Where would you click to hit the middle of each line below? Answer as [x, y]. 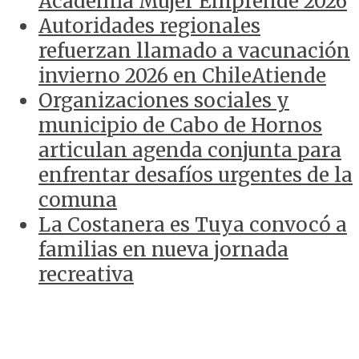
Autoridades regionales [149, 26]
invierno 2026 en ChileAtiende [182, 76]
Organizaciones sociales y [164, 101]
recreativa [86, 275]
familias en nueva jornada [163, 250]
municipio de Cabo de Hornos [180, 126]
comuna [78, 200]
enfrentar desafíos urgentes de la [196, 175]
